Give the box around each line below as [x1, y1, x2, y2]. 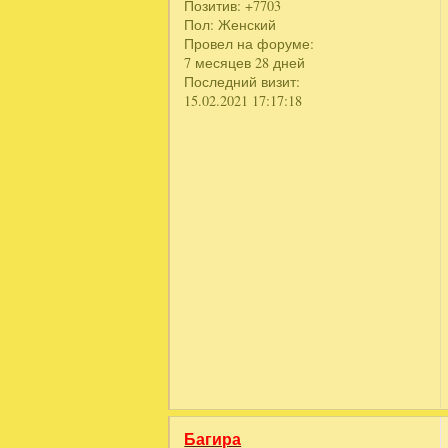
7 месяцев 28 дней [184, 53, 306, 73]
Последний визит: [184, 72, 301, 92]
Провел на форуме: [184, 34, 315, 54]
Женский [214, 15, 277, 35]
